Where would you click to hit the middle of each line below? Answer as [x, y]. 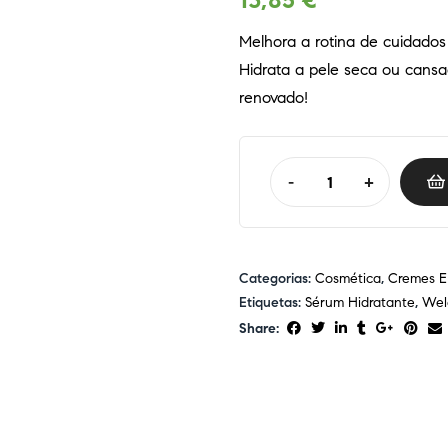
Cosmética [348, 278]
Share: [259, 328]
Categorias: [277, 278]
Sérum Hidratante [360, 302]
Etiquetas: [272, 302]
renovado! [273, 98]
